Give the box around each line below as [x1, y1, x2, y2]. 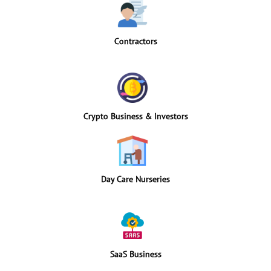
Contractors [114, 35, 157, 47]
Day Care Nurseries [101, 173, 170, 184]
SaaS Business [109, 248, 162, 260]
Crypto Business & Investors [83, 110, 188, 122]
